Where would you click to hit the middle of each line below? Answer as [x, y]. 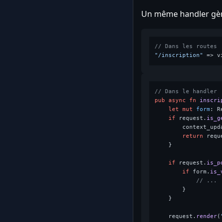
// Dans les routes [186, 47]
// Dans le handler [186, 91]
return [193, 136]
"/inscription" [179, 55]
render [206, 216]
